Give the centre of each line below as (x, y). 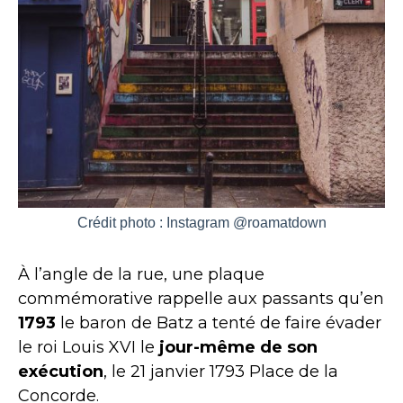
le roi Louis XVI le (89, 347)
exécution (61, 372)
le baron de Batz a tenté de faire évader (219, 323)
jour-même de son (238, 347)
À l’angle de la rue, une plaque (141, 274)
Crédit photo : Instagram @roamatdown (201, 223)
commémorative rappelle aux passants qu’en (201, 299)
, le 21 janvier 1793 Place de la (221, 372)
